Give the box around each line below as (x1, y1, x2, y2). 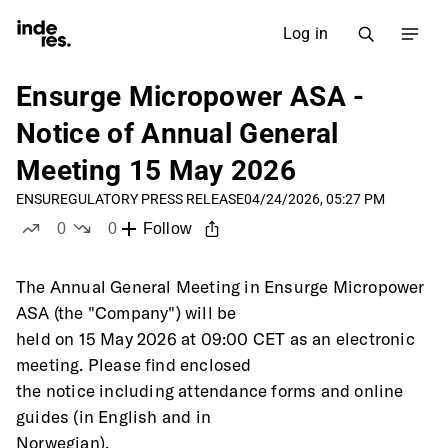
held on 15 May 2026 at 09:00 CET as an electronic (16, 328, 415, 349)
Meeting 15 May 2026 (16, 154, 297, 187)
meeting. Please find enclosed (16, 354, 252, 375)
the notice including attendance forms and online (16, 380, 404, 401)
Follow (142, 220, 192, 238)
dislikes (111, 239, 168, 256)
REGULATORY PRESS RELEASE (51, 191, 244, 207)
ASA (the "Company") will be (16, 302, 237, 323)
